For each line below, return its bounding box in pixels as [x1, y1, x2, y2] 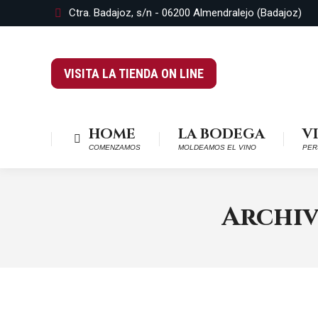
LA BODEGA [177, 124, 265, 143]
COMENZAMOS [88, 143, 141, 151]
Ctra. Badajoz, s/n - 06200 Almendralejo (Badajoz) [69, 6, 302, 19]
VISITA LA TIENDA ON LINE [64, 66, 204, 81]
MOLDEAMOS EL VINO [177, 143, 256, 151]
